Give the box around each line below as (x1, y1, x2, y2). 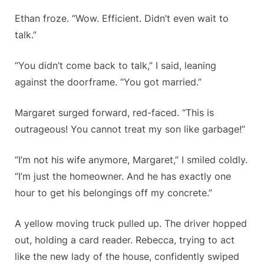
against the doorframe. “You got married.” (15, 76, 202, 88)
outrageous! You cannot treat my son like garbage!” (15, 123, 245, 136)
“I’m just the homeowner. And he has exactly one (15, 170, 231, 183)
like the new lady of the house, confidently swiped (15, 250, 239, 263)
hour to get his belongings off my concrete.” (15, 187, 212, 199)
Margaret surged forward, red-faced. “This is (15, 107, 214, 119)
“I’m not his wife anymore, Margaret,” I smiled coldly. (15, 154, 247, 166)
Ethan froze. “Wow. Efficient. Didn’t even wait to (15, 12, 229, 25)
